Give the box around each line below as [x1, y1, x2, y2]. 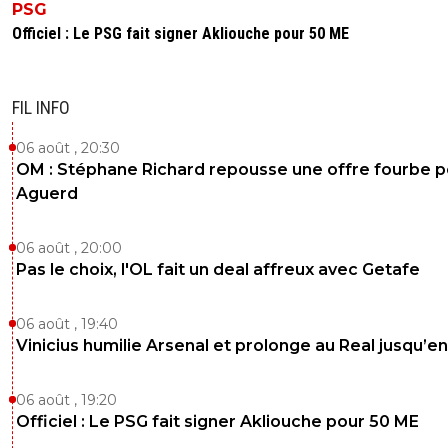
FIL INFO [12, 96, 70, 118]
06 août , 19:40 [16, 314, 118, 333]
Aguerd [16, 183, 78, 203]
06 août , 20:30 [16, 138, 120, 157]
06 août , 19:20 [16, 390, 117, 409]
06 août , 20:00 [16, 238, 122, 257]
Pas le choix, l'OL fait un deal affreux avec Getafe [16, 259, 420, 279]
